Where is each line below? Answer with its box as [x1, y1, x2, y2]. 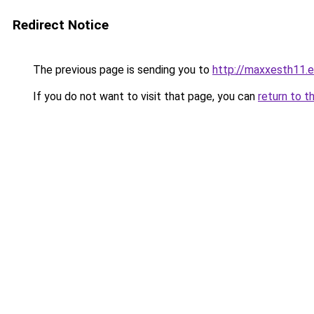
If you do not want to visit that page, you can [30, 90, 258, 103]
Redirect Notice [13, 17, 109, 33]
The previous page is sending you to [30, 63, 212, 76]
